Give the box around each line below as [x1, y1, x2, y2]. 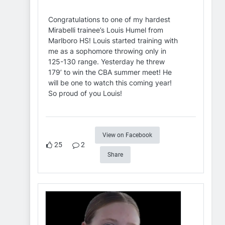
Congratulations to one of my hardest [48, 15, 170, 24]
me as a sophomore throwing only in [48, 47, 166, 56]
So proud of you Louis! [48, 89, 122, 98]
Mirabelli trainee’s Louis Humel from [48, 26, 163, 35]
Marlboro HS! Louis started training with [48, 36, 178, 45]
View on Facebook [102, 132, 152, 139]
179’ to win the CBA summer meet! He [48, 68, 172, 77]
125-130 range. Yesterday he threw [48, 57, 165, 66]
